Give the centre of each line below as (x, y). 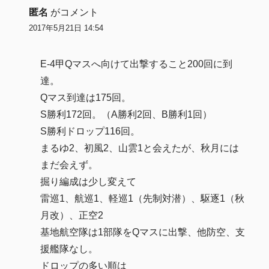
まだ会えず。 (69, 165)
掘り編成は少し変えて (89, 181)
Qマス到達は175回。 (86, 97)
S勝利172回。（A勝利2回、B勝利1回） (126, 114)
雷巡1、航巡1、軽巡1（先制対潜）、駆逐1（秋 (143, 198)
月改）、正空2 (72, 215)
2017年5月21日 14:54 (66, 28)
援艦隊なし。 (69, 249)
